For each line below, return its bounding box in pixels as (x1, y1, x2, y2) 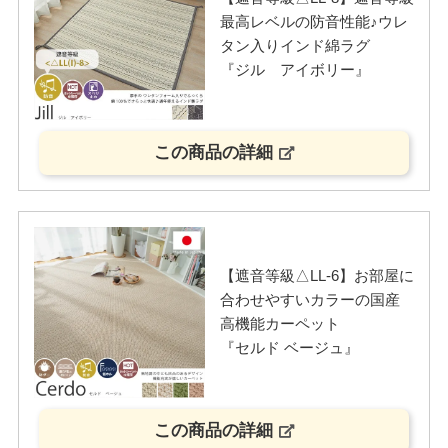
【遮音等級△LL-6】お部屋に (219, 267, 414, 285)
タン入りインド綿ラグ (219, 37, 370, 55)
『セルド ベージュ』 (219, 339, 359, 357)
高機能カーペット (219, 315, 340, 333)
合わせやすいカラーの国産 (219, 291, 400, 309)
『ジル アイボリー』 (219, 61, 370, 79)
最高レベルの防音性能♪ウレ (219, 13, 408, 31)
